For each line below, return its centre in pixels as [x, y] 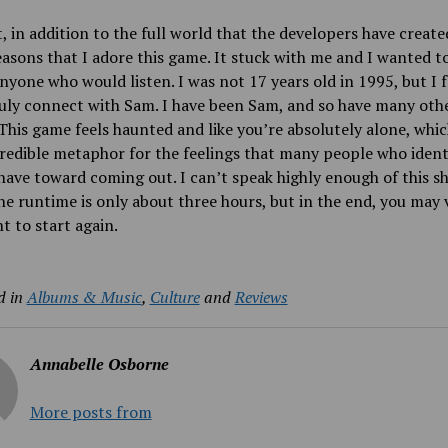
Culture [174, 297]
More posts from [90, 412]
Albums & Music [84, 297]
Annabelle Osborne [99, 364]
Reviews [261, 297]
